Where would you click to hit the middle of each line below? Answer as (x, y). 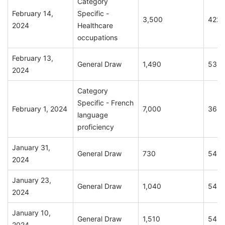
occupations (97, 38)
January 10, (31, 213)
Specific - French (105, 103)
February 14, (33, 14)
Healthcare (95, 26)
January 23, (32, 180)
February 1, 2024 (40, 109)
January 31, (31, 148)
